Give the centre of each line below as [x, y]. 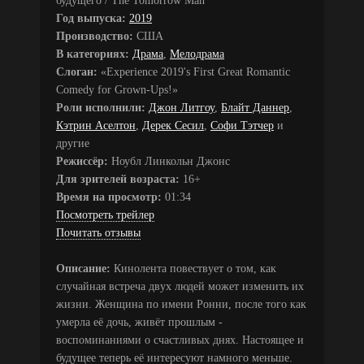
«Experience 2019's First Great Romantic [194, 71]
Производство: [95, 36]
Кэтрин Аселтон [96, 125]
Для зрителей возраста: [118, 179]
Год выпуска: [91, 18]
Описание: [83, 268]
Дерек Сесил [173, 125]
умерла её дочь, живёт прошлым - [139, 322]
